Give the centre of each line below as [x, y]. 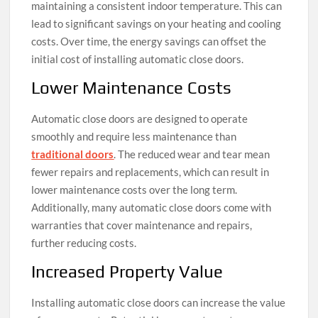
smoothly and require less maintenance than [134, 137]
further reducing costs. [84, 243]
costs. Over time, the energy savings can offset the [149, 42]
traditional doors [73, 154]
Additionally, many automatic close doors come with [152, 208]
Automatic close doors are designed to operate [140, 119]
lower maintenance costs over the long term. [135, 190]
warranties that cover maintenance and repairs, [142, 225]
